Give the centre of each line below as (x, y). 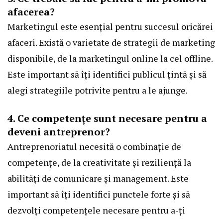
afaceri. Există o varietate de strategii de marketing (111, 43)
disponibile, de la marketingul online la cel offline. (110, 58)
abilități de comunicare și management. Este (98, 178)
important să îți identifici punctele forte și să (99, 194)
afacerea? (31, 12)
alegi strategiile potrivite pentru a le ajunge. (98, 90)
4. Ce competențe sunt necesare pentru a (107, 118)
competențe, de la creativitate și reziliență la (99, 163)
